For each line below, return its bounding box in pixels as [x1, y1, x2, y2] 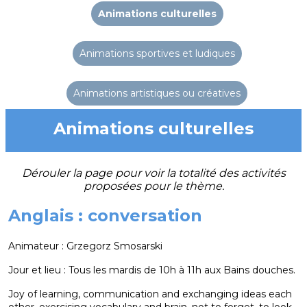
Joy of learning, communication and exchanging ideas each [8, 287, 292, 300]
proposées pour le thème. [83, 180, 224, 193]
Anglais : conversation [8, 206, 202, 225]
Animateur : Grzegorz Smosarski [8, 239, 162, 252]
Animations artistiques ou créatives [73, 87, 241, 99]
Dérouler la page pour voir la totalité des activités [21, 167, 286, 180]
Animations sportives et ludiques [79, 47, 235, 60]
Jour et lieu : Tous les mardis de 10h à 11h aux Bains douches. [8, 263, 295, 276]
